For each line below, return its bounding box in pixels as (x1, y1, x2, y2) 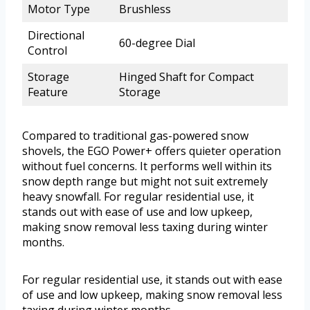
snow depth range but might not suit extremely (22, 174, 268, 190)
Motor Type (28, 1, 90, 17)
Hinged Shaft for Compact (119, 69, 254, 85)
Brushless (119, 1, 171, 17)
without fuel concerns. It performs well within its (22, 158, 272, 174)
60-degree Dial (119, 35, 195, 51)
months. (22, 235, 64, 250)
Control (28, 43, 67, 59)
